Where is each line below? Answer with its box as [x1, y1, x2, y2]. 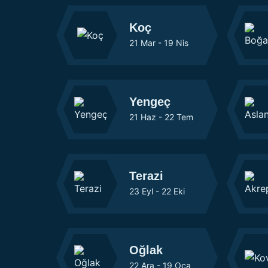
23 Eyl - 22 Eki [129, 186, 185, 196]
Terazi [129, 169, 163, 182]
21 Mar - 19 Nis [129, 38, 188, 48]
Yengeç [129, 95, 170, 108]
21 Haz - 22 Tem [129, 112, 193, 122]
